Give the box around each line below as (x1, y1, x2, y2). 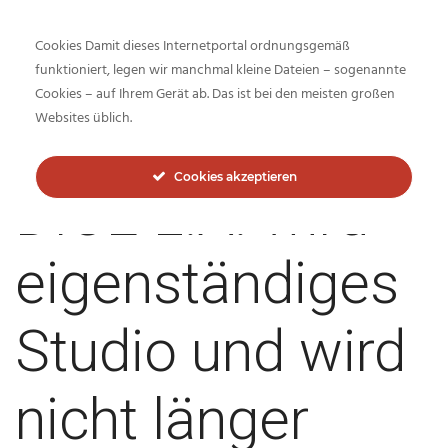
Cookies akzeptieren (173, 169, 297, 184)
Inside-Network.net (15, 106, 213, 136)
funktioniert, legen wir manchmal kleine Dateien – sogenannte (35, 59, 406, 82)
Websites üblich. (35, 107, 132, 130)
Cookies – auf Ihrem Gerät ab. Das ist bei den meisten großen (35, 83, 395, 106)
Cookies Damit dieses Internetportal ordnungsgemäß (35, 35, 350, 58)
